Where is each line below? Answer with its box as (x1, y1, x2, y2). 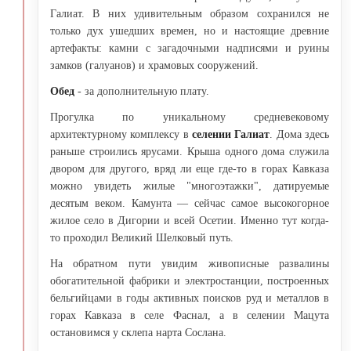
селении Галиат (188, 128, 270, 140)
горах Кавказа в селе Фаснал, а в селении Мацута (50, 309, 329, 321)
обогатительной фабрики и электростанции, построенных (50, 274, 329, 287)
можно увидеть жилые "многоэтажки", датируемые (50, 179, 329, 192)
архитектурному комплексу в (50, 128, 189, 140)
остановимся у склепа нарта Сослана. (50, 326, 226, 338)
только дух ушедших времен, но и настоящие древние (50, 24, 329, 37)
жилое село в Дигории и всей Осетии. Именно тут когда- (50, 214, 329, 226)
